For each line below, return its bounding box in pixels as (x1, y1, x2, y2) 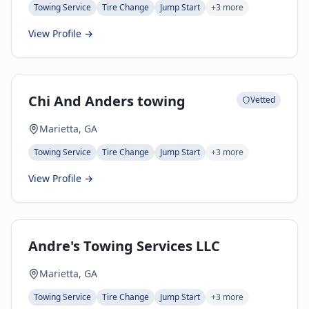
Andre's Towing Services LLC (28, 237, 220, 255)
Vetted (250, 94, 275, 106)
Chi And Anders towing (28, 92, 186, 110)
